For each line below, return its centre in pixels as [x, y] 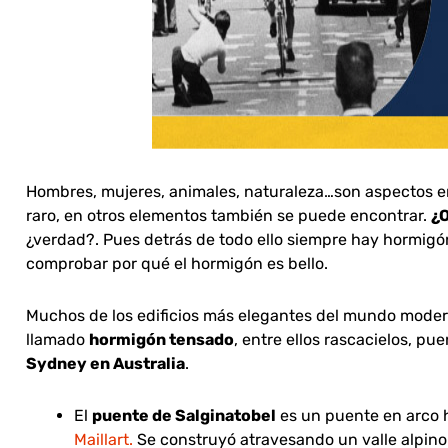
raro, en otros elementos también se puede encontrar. [228, 216]
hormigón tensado [161, 340]
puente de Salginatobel [184, 416]
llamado [57, 340]
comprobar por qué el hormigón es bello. [177, 264]
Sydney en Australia [105, 364]
